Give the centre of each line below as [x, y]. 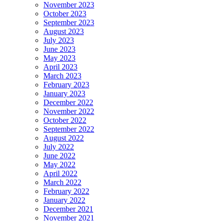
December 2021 [68, 209]
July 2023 [59, 40]
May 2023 [59, 58]
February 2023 [66, 85]
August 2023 [64, 32]
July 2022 [59, 147]
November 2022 [69, 111]
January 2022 [64, 200]
